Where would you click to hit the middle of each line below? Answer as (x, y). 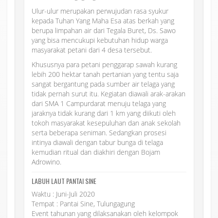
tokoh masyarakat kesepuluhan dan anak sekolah (106, 123)
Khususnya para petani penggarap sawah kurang (104, 64)
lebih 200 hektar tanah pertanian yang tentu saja (105, 74)
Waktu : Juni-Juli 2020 (63, 194)
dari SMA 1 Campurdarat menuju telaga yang (99, 103)
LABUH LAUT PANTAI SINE (64, 181)
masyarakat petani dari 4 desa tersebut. (92, 50)
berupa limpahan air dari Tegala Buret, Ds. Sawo (104, 30)
